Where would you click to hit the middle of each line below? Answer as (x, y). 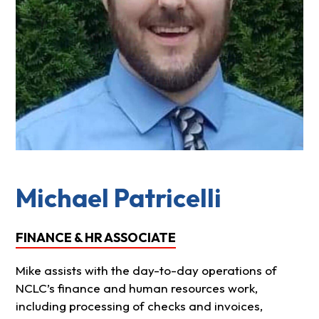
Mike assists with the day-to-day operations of (146, 271)
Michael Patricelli (118, 198)
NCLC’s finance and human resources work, (136, 288)
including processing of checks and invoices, (139, 306)
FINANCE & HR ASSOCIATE (95, 238)
